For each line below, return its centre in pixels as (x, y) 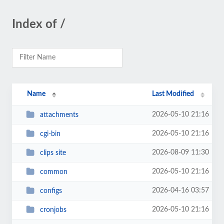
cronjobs (53, 210)
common (53, 172)
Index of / (39, 24)
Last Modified (173, 94)
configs (51, 191)
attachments (59, 115)
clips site (53, 153)
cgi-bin (50, 134)
